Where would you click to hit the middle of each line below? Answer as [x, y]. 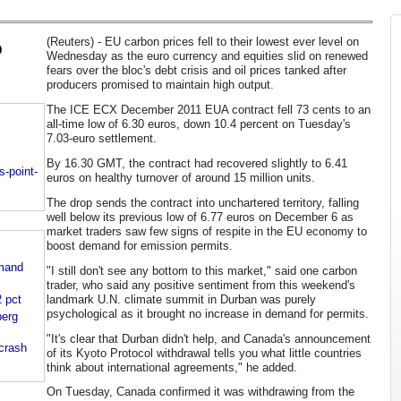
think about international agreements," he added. [172, 367]
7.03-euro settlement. [102, 138]
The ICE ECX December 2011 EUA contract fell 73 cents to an [209, 109]
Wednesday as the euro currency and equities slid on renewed [207, 55]
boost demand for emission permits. [140, 245]
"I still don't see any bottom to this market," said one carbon [202, 270]
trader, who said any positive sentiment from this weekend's [201, 285]
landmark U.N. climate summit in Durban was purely [181, 299]
